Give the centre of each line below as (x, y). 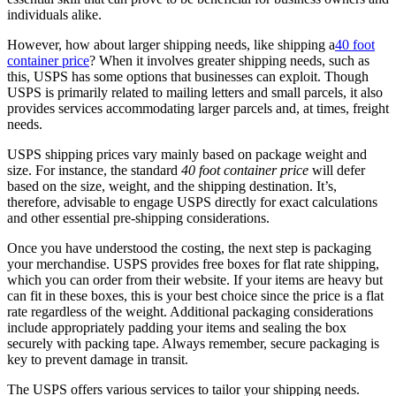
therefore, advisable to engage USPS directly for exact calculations (192, 202)
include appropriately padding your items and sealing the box (177, 327)
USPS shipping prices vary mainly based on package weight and (187, 154)
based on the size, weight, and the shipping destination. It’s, (172, 186)
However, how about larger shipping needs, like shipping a (171, 44)
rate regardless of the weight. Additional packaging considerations (190, 311)
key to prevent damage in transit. (98, 359)
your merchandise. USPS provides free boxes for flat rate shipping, (193, 263)
